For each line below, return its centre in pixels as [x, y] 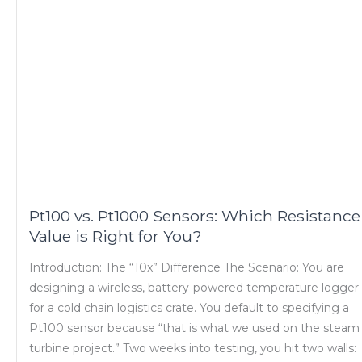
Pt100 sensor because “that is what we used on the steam [194, 328]
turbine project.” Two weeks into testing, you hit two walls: [193, 348]
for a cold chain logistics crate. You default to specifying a [189, 307]
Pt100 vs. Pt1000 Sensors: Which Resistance [195, 216]
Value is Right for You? [116, 236]
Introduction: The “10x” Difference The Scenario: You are [187, 267]
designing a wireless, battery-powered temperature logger [194, 287]
